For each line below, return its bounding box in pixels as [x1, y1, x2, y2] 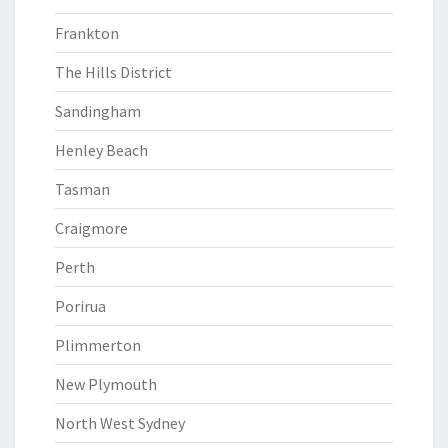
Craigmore [55, 218, 128, 238]
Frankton [55, 23, 119, 43]
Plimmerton [55, 335, 141, 355]
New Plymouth [55, 374, 157, 394]
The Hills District [55, 62, 172, 82]
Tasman [55, 179, 110, 199]
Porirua [55, 296, 106, 316]
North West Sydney [55, 413, 185, 433]
